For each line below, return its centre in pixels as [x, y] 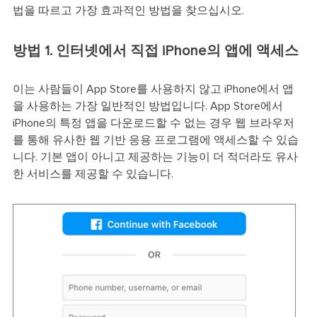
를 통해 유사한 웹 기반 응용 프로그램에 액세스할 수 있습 [155, 140]
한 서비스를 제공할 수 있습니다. [93, 174]
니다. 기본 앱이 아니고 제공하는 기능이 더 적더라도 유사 [155, 157]
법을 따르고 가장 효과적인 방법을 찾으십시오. [128, 10]
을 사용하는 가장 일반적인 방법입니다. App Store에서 [148, 106]
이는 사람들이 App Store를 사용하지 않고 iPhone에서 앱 [153, 89]
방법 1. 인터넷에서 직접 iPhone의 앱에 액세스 [155, 51]
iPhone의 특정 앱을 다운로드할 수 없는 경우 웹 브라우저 [153, 123]
